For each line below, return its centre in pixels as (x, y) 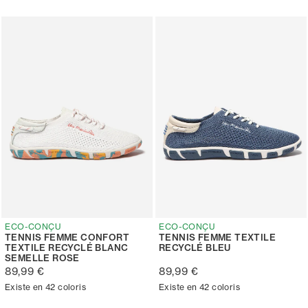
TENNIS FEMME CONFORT (67, 237)
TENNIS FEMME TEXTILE (217, 237)
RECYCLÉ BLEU (195, 247)
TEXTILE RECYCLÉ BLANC (67, 247)
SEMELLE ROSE (42, 257)
